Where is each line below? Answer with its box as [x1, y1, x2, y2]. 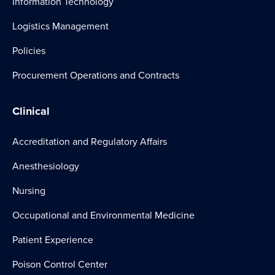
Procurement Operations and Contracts [12, 68, 179, 82]
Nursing [12, 184, 45, 198]
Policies [12, 44, 45, 58]
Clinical [12, 103, 50, 119]
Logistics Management [12, 19, 109, 33]
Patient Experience [12, 233, 93, 247]
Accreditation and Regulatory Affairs [12, 134, 167, 149]
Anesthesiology [12, 159, 79, 173]
